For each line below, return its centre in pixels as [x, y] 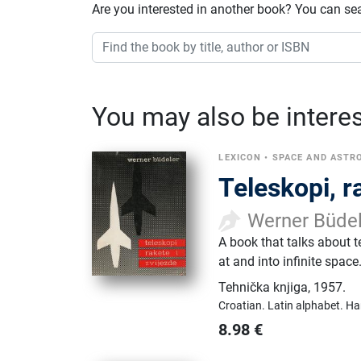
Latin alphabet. [307, 305]
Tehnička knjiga [263, 287]
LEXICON [240, 157]
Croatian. [243, 305]
